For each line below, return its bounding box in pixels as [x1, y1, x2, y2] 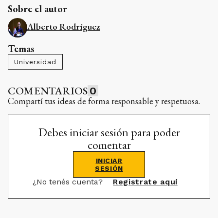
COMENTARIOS [8, 83, 88, 98]
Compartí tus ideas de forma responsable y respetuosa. [8, 95, 200, 107]
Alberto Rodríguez [27, 20, 100, 32]
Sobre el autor [8, 2, 67, 15]
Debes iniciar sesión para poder [38, 124, 180, 140]
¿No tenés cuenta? [33, 177, 106, 186]
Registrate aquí [113, 177, 178, 186]
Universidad [14, 57, 56, 66]
